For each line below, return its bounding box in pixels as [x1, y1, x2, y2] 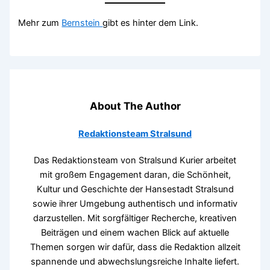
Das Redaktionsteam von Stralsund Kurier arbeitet [34, 154, 236, 166]
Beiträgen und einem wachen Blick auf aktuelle [41, 227, 229, 238]
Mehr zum [18, 17, 62, 28]
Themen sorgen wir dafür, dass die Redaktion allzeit [30, 241, 240, 253]
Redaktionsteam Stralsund [78, 128, 192, 139]
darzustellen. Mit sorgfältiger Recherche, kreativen [33, 212, 237, 224]
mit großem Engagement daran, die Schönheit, [39, 169, 231, 180]
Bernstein [61, 17, 103, 28]
